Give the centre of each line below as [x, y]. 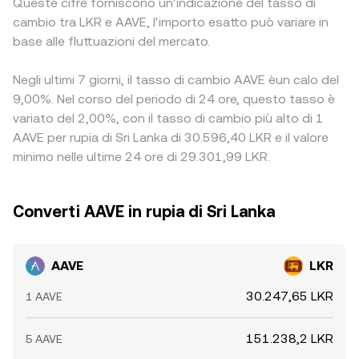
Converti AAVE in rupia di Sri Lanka [144, 212]
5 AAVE [44, 339]
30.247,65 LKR [290, 296]
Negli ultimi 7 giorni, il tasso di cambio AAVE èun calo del [176, 80]
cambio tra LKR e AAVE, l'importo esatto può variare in [171, 22]
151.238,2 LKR [290, 339]
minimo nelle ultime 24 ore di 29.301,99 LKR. [141, 157]
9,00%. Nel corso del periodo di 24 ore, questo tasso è [174, 99]
